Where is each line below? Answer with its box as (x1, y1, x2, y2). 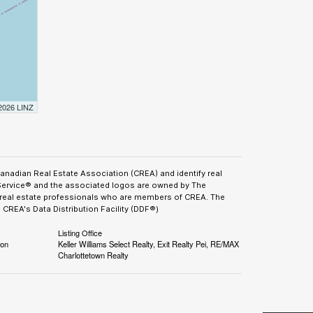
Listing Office (58, 227, 103, 238)
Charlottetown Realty (58, 249, 129, 261)
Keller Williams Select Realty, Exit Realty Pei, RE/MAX (58, 238, 240, 249)
